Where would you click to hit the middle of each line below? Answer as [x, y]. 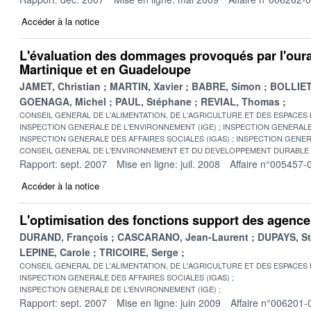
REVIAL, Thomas [240, 101]
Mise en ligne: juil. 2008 [168, 163]
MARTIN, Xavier [146, 86]
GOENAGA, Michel [63, 101]
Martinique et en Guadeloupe [105, 69]
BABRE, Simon [226, 86]
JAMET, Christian [60, 86]
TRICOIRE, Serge [139, 252]
